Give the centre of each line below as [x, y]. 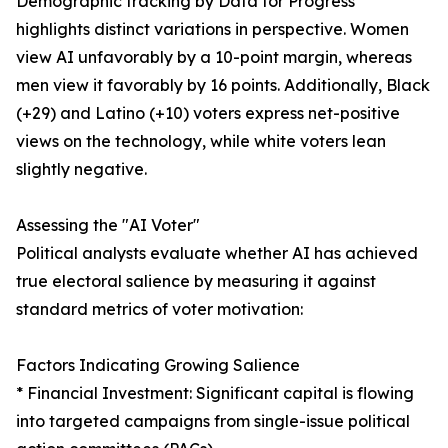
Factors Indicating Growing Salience [158, 365]
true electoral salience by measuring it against [196, 281]
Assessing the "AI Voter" [108, 225]
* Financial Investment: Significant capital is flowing [215, 393]
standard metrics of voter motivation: [159, 309]
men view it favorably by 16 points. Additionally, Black [223, 85]
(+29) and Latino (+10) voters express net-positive [208, 113]
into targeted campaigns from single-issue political [213, 421]
